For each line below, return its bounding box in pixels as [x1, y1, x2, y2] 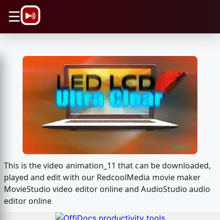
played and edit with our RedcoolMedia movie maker [3, 172, 201, 183]
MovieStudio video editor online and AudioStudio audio [3, 184, 211, 195]
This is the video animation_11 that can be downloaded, [3, 160, 211, 171]
